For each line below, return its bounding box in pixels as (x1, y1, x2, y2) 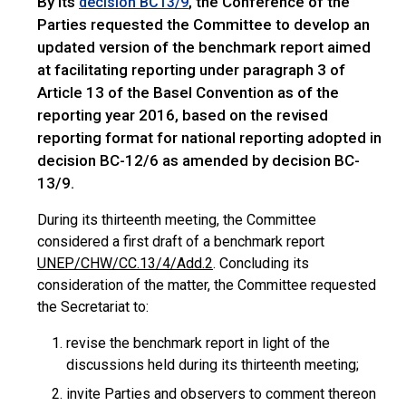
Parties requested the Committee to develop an (37, 15, 370, 34)
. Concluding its (213, 255, 309, 272)
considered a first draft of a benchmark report (37, 233, 324, 250)
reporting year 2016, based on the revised (37, 106, 328, 124)
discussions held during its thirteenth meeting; (66, 356, 359, 373)
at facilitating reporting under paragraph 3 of (37, 61, 345, 79)
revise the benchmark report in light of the (66, 334, 330, 352)
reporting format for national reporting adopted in (37, 129, 382, 147)
